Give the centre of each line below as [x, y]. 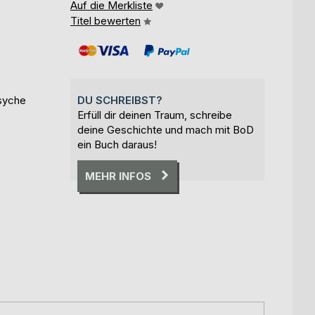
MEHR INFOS [118, 176]
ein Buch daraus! [117, 144]
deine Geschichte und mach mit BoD [166, 129]
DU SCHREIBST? [120, 100]
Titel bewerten [105, 20]
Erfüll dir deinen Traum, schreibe [155, 115]
